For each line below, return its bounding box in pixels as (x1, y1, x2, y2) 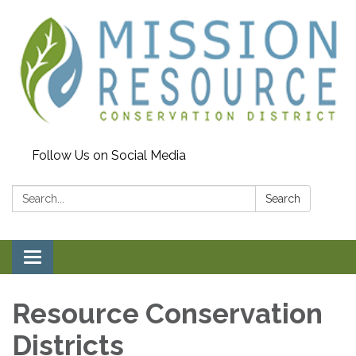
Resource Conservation (12, 297, 323, 331)
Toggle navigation (32, 251, 137, 267)
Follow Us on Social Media (32, 148, 186, 164)
